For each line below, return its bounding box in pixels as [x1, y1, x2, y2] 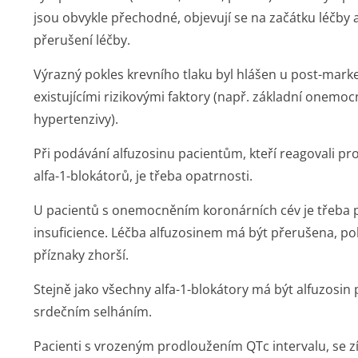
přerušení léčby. [34, 31, 130, 49]
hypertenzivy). [34, 110, 118, 128]
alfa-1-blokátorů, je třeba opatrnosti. [34, 167, 253, 185]
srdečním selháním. [34, 303, 152, 320]
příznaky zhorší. [34, 246, 129, 264]
